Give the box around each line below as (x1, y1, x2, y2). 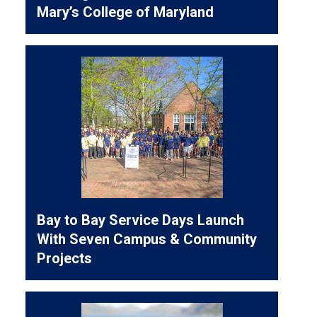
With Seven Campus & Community (37, 230, 258, 248)
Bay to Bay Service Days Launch (37, 211, 245, 229)
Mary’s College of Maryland (37, 3, 214, 21)
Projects (37, 249, 93, 267)
